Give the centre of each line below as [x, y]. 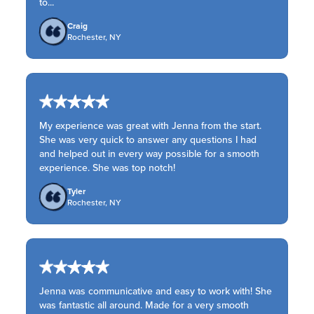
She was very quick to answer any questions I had [148, 139]
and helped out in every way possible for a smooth [150, 153]
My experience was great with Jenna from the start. [151, 125]
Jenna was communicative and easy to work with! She [156, 291]
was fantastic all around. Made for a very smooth [144, 305]
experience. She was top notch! [108, 168]
